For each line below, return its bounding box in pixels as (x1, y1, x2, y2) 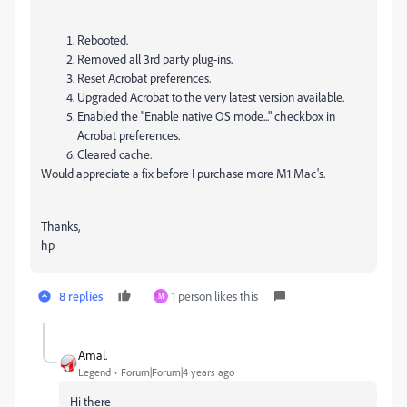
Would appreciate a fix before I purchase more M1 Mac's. (41, 164, 325, 181)
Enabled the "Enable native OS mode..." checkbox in (77, 107, 335, 124)
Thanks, (41, 217, 80, 233)
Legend (78, 364, 111, 379)
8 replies (59, 287, 103, 303)
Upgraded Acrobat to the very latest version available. (77, 88, 344, 104)
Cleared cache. (77, 145, 152, 162)
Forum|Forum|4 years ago (121, 364, 234, 379)
